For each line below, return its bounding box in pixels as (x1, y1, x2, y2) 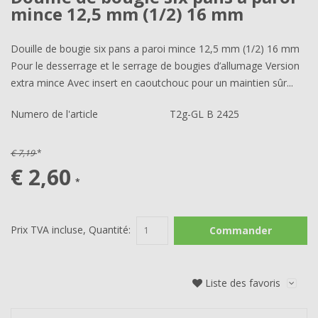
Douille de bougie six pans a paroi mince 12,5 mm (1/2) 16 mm (11, 42, 300, 55)
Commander (209, 224, 272, 238)
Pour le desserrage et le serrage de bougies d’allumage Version (11, 59, 300, 72)
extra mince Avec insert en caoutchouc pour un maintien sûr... (11, 76, 293, 89)
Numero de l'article (11, 107, 98, 121)
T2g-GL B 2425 (170, 107, 239, 121)
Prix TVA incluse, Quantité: (11, 223, 133, 236)
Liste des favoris (205, 276, 280, 290)
